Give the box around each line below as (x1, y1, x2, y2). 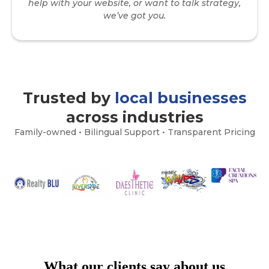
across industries (65, 107, 204, 126)
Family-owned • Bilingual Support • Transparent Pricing (14, 126, 255, 138)
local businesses (114, 88, 247, 107)
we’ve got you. (103, 10, 166, 21)
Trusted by (22, 88, 115, 107)
